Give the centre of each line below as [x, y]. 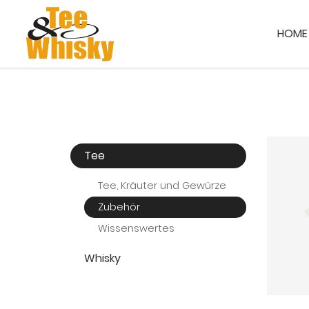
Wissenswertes [136, 228]
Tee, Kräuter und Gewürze [162, 186]
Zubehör [119, 207]
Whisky [102, 258]
